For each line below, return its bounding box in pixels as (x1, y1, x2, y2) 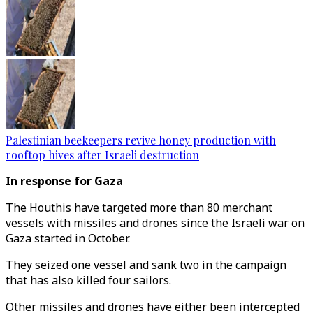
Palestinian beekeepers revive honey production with (6, 133, 276, 147)
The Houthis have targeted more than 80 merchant (6, 200, 272, 215)
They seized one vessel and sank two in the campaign (6, 257, 286, 272)
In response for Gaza (6, 173, 123, 189)
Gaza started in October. (6, 231, 130, 246)
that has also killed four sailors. (6, 272, 171, 288)
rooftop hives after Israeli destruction (6, 147, 199, 162)
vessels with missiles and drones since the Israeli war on (6, 215, 305, 231)
